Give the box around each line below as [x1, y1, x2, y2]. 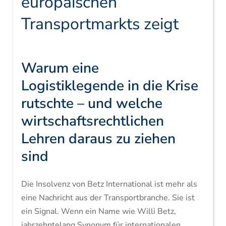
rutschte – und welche [21, 94, 162, 113]
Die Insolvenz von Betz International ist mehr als [21, 179, 197, 190]
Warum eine [21, 59, 99, 78]
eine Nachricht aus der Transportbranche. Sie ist [21, 192, 195, 203]
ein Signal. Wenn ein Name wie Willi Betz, [21, 206, 176, 217]
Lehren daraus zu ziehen [21, 129, 176, 148]
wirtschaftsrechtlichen [21, 111, 164, 131]
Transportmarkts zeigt [21, 13, 179, 35]
